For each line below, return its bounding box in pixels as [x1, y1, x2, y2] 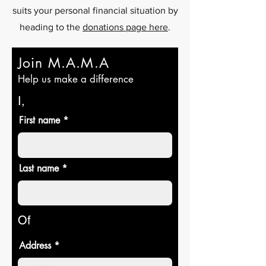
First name [19, 114, 60, 126]
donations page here [83, 22, 168, 32]
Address [19, 239, 51, 252]
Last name [19, 162, 59, 175]
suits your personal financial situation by [12, 5, 178, 15]
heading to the [20, 22, 83, 32]
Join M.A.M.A [18, 54, 109, 72]
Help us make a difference [18, 72, 134, 85]
